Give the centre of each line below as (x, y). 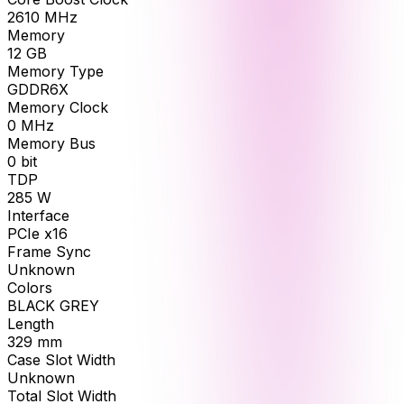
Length (31, 324)
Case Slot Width (61, 360)
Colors (30, 288)
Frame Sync (49, 252)
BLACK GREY (53, 306)
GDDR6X (38, 90)
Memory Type (55, 72)
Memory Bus (51, 144)
